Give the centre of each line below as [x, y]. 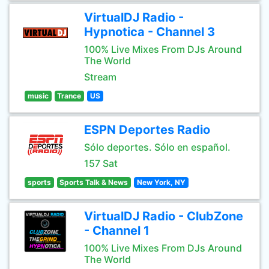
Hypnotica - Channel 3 [150, 32]
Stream [100, 77]
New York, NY [161, 182]
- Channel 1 [117, 231]
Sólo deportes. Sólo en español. [157, 147]
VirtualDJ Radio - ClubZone [164, 216]
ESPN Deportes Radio [147, 130]
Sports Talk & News [94, 182]
